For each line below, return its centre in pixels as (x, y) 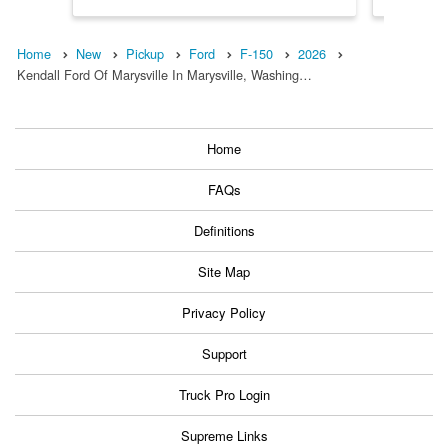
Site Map (224, 272)
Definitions (224, 231)
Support (224, 354)
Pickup (145, 54)
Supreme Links (224, 436)
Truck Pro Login (224, 395)
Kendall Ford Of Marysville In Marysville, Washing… (164, 75)
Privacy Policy (224, 313)
